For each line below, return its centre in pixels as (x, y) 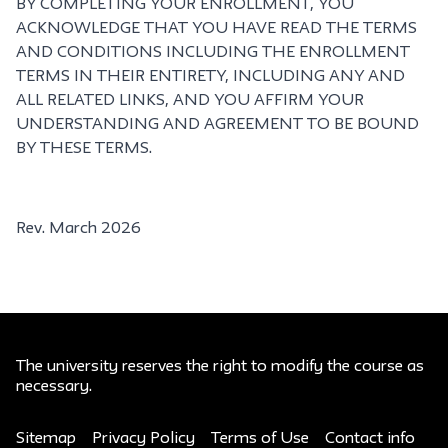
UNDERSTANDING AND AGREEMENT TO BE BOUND (217, 125)
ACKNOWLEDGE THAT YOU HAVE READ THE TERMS (216, 29)
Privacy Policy (143, 439)
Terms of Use (260, 439)
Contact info (370, 439)
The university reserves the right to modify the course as (220, 367)
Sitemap (46, 439)
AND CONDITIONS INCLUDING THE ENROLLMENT (213, 53)
